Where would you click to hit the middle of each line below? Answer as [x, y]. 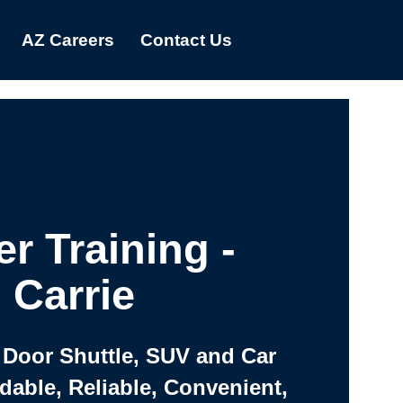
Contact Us [186, 40]
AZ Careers [67, 40]
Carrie [74, 295]
